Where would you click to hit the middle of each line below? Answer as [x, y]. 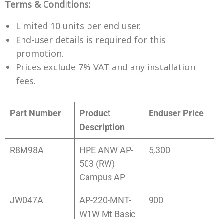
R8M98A [27, 150]
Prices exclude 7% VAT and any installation [105, 68]
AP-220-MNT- [105, 200]
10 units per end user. [95, 27]
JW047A [26, 200]
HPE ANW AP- [106, 150]
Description [102, 127]
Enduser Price [176, 113]
